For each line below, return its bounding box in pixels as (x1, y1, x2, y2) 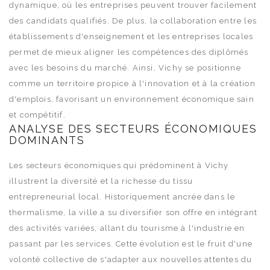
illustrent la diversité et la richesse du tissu (9, 176, 193, 186)
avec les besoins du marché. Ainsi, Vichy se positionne (9, 63, 241, 72)
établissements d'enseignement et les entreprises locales (9, 31, 254, 41)
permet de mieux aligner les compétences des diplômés (9, 47, 249, 57)
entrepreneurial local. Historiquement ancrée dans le (9, 192, 236, 201)
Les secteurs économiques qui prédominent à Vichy (9, 160, 229, 170)
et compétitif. (9, 110, 66, 119)
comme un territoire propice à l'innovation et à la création (9, 78, 256, 88)
